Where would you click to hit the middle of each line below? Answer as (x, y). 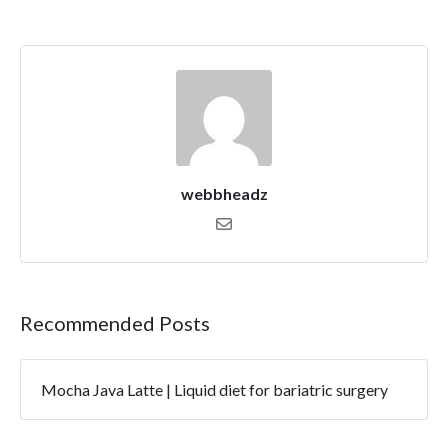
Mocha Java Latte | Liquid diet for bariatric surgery (214, 389)
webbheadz (224, 193)
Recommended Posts (115, 322)
